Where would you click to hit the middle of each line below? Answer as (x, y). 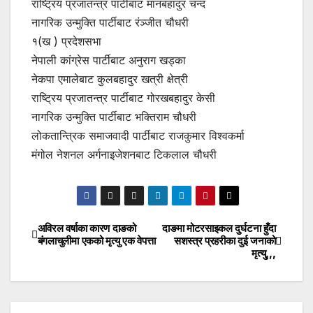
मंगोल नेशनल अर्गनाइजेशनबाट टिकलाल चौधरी (124, 154)
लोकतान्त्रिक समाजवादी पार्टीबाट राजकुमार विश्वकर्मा (138, 135)
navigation (87, 264)
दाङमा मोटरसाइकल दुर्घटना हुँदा (219, 228)
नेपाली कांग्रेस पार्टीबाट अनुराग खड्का (109, 60)
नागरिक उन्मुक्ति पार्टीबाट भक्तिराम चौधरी (114, 116)
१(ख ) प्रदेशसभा (66, 41)
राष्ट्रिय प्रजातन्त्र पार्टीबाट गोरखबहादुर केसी (123, 97)
